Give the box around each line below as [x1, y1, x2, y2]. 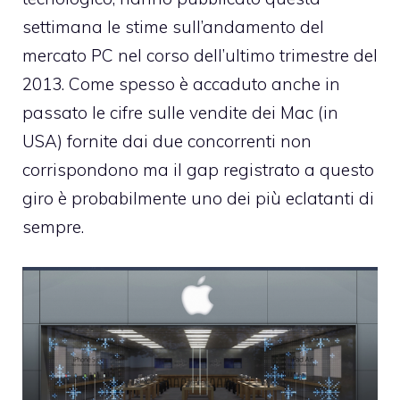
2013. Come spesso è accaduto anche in [22, 73, 340, 96]
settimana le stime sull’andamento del [22, 16, 324, 38]
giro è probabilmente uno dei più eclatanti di [22, 187, 374, 210]
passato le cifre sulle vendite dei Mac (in [22, 102, 338, 124]
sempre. [22, 216, 84, 238]
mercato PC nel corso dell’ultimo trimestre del [22, 45, 378, 67]
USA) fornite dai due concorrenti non [22, 130, 312, 153]
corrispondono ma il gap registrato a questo [22, 159, 374, 181]
